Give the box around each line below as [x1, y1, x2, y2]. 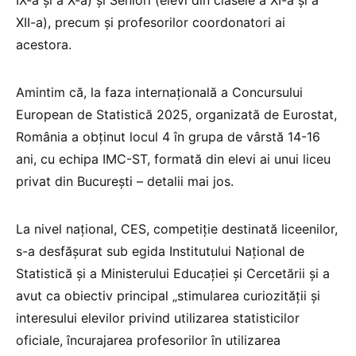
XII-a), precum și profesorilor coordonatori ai [16, 14, 285, 31]
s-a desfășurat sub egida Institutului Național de [16, 243, 304, 260]
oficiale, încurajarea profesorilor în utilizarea [16, 332, 281, 349]
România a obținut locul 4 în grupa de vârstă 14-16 [16, 129, 320, 145]
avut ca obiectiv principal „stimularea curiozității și [16, 288, 320, 304]
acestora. [16, 37, 75, 53]
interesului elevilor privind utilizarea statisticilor [16, 310, 300, 327]
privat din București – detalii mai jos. [16, 173, 234, 190]
